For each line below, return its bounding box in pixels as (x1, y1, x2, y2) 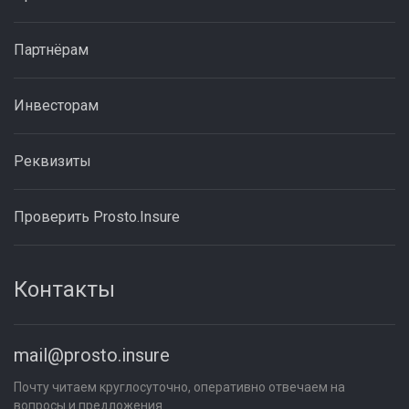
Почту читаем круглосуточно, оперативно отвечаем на (14, 380, 345, 394)
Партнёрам (14, 41, 89, 58)
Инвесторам (14, 97, 99, 114)
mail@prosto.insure (14, 344, 170, 366)
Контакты (14, 277, 115, 302)
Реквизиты (14, 152, 91, 170)
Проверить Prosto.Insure (14, 208, 180, 225)
